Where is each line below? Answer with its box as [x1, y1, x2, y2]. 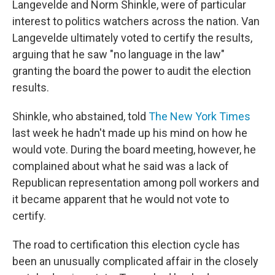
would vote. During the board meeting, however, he [12, 143, 256, 157]
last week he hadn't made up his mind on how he [12, 126, 247, 140]
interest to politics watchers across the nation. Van [12, 15, 260, 28]
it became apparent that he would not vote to [12, 193, 229, 206]
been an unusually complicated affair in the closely [12, 255, 258, 268]
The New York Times [149, 110, 250, 123]
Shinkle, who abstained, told [12, 110, 149, 123]
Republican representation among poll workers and [12, 176, 259, 190]
